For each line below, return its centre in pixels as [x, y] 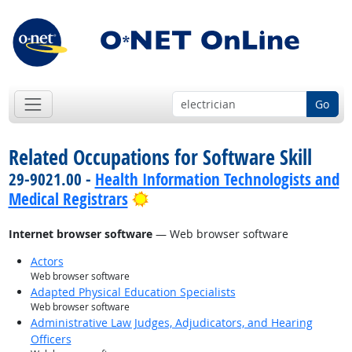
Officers [51, 339]
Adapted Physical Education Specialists [133, 292]
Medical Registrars [68, 199]
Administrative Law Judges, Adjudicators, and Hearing [171, 323]
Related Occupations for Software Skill [160, 158]
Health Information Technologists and [217, 180]
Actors [47, 262]
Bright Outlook [195, 198]
